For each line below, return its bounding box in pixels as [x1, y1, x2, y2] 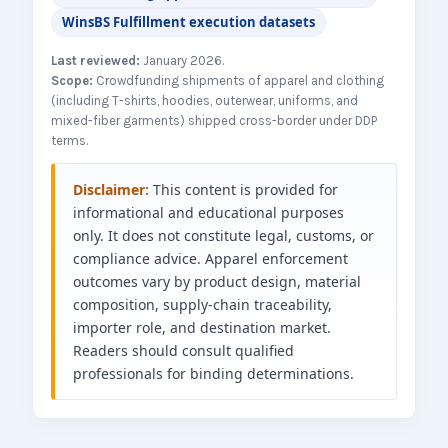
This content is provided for [149, 180, 339, 200]
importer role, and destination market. [73, 318, 332, 338]
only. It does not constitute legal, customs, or [73, 226, 375, 246]
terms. [51, 133, 89, 149]
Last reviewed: [51, 53, 141, 69]
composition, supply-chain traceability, [73, 295, 333, 315]
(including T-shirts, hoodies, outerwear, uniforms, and [51, 93, 359, 109]
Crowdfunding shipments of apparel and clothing [93, 73, 385, 89]
